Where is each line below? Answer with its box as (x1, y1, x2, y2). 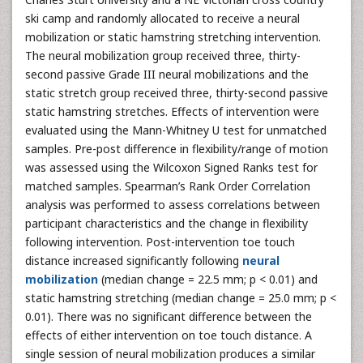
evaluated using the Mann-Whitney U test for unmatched (25, 122, 327, 138)
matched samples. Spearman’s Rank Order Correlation (25, 178, 310, 194)
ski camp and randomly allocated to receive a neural (25, 11, 300, 26)
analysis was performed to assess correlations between (25, 197, 320, 212)
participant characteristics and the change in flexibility (25, 216, 308, 231)
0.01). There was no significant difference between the (25, 309, 312, 324)
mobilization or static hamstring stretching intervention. (25, 29, 321, 45)
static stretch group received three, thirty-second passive (25, 85, 328, 100)
